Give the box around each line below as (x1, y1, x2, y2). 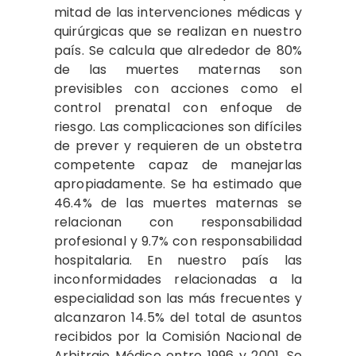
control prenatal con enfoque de (54, 99, 302, 118)
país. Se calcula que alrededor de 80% (54, 41, 302, 60)
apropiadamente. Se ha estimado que (54, 175, 302, 194)
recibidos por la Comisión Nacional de (54, 327, 302, 346)
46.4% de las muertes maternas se (54, 194, 302, 213)
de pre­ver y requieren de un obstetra (54, 137, 302, 156)
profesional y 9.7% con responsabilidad (54, 232, 302, 251)
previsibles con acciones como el (54, 79, 302, 99)
